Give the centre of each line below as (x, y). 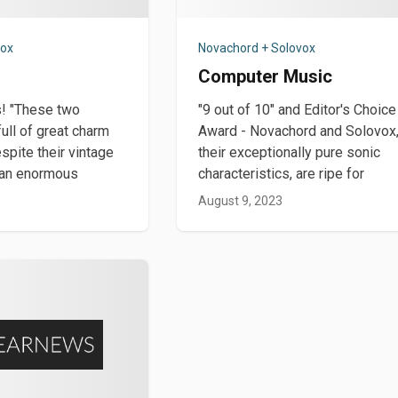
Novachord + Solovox (257, 48)
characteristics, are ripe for (282, 174)
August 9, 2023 (241, 201)
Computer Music (266, 76)
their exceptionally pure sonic (290, 152)
